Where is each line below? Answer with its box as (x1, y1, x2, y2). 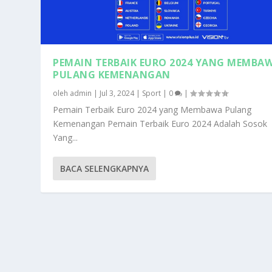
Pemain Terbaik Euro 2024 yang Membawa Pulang (53, 103, 252, 115)
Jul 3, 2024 (100, 87, 135, 98)
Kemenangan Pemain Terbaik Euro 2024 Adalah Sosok (53, 117, 268, 129)
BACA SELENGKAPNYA (60, 162, 149, 174)
